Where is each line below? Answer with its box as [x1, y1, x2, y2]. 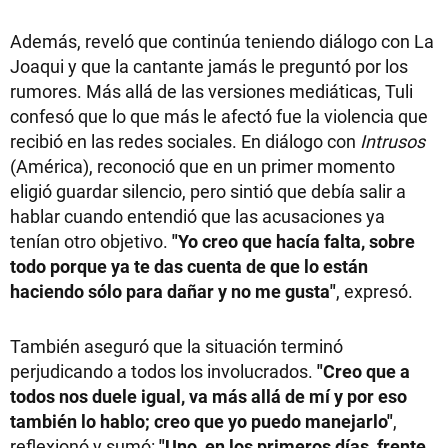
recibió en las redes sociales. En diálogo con [10, 128, 360, 153]
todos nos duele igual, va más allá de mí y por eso [10, 383, 407, 408]
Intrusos [360, 128, 425, 153]
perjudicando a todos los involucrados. [10, 358, 317, 383]
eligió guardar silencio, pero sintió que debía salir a [10, 178, 406, 203]
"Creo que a [317, 358, 410, 383]
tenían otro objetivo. [10, 228, 172, 253]
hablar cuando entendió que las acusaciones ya [10, 203, 385, 228]
